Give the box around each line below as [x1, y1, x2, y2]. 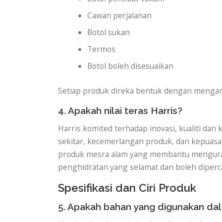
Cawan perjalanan [87, 10, 152, 21]
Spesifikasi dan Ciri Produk [58, 181, 196, 194]
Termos [87, 44, 116, 55]
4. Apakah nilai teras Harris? [58, 105, 182, 116]
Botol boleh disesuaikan [87, 60, 174, 72]
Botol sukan [87, 27, 130, 38]
